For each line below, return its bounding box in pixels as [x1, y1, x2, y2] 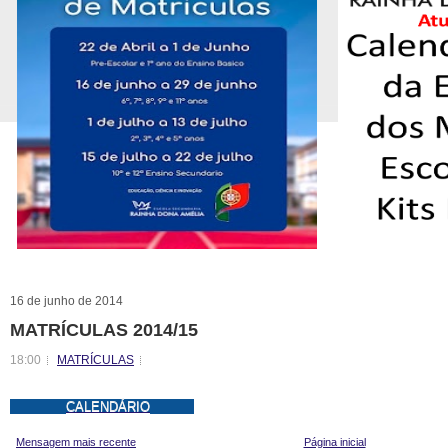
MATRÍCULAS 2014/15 [10, 320, 198, 340]
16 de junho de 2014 [10, 294, 123, 308]
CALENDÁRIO [66, 399, 150, 414]
